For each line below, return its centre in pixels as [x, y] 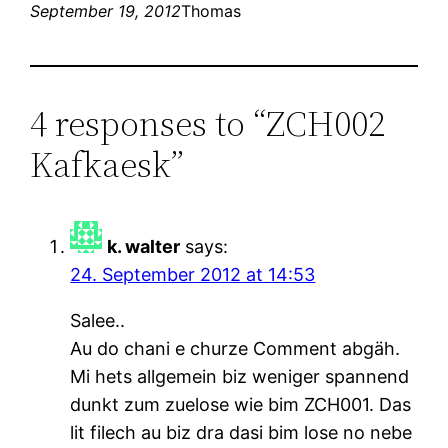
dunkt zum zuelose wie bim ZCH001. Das [241, 404]
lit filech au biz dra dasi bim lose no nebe [241, 432]
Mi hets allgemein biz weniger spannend [240, 376]
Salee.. [98, 320]
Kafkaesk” [107, 164]
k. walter [144, 246]
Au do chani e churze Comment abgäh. [235, 348]
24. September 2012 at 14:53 [193, 274]
